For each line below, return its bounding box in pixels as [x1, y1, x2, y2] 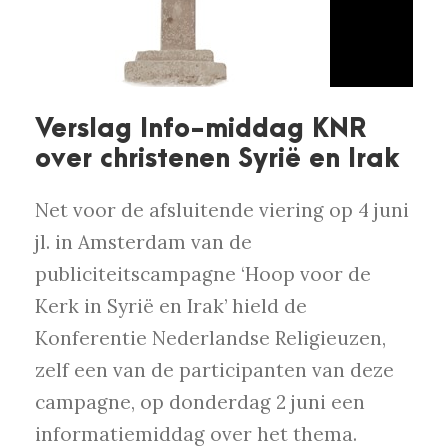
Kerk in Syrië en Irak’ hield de [35, 294, 307, 319]
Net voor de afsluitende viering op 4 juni [35, 198, 409, 223]
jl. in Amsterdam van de [35, 230, 252, 255]
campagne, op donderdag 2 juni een [35, 390, 365, 415]
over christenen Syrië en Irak [35, 144, 400, 175]
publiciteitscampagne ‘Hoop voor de [35, 262, 371, 287]
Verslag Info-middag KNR [35, 114, 367, 145]
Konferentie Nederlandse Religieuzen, [35, 326, 386, 351]
